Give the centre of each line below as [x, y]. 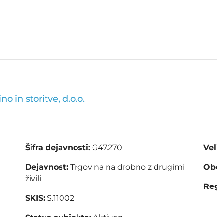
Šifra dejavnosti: [58, 148]
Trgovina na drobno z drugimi [127, 167]
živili [33, 179]
